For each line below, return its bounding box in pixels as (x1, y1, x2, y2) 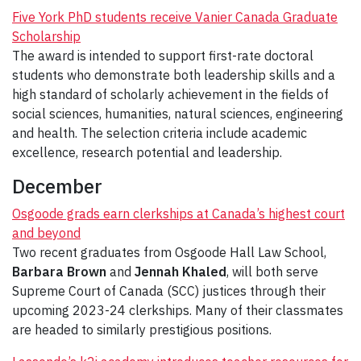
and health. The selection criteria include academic (12, 125, 307, 142)
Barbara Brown (12, 263, 106, 280)
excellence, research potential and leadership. (12, 144, 285, 161)
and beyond (12, 225, 81, 242)
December (12, 173, 102, 200)
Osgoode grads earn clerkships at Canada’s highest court (12, 205, 345, 222)
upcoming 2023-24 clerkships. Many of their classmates (12, 302, 343, 319)
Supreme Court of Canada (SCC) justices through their (12, 283, 326, 300)
